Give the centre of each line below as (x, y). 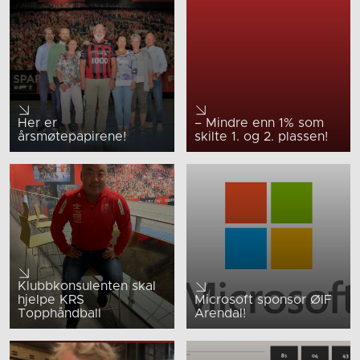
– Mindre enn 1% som (259, 123)
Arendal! (220, 313)
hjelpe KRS (51, 299)
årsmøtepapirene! (72, 137)
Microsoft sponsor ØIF (263, 299)
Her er (37, 123)
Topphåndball (59, 313)
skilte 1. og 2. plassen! (261, 137)
